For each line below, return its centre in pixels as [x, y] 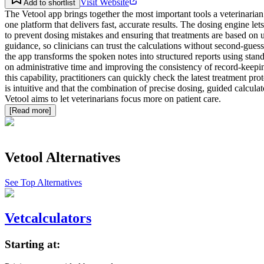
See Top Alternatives [43, 182]
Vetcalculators [48, 218]
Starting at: [32, 244]
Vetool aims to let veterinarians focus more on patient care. [113, 99]
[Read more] [30, 111]
